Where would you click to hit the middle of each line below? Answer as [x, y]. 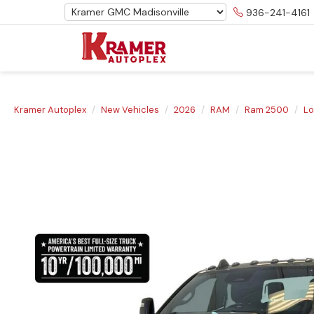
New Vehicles [130, 110]
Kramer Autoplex [50, 110]
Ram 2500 [267, 110]
